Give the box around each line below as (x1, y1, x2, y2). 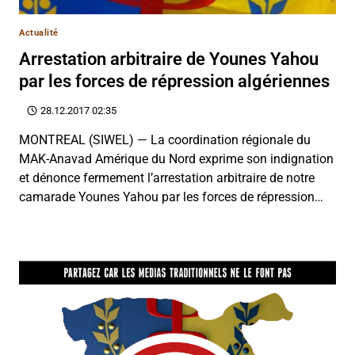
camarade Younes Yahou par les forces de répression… (19, 189, 323, 205)
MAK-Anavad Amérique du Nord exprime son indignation (19, 151, 334, 167)
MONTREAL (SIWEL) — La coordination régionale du (19, 132, 311, 148)
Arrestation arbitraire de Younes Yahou (19, 49, 319, 70)
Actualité (19, 28, 59, 39)
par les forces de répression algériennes (19, 71, 330, 92)
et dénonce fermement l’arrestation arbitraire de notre (19, 170, 315, 186)
